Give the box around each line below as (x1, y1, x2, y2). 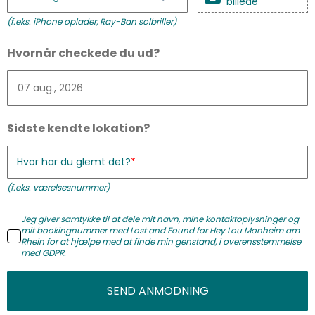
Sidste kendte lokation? (7, 120, 150, 137)
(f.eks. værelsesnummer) (7, 181, 110, 194)
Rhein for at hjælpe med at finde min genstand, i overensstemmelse (21, 236, 301, 248)
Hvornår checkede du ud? (7, 45, 160, 62)
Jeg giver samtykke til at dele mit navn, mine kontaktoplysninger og (21, 213, 299, 226)
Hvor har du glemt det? (17, 155, 131, 169)
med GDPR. (21, 247, 66, 259)
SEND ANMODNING (106, 283, 209, 300)
